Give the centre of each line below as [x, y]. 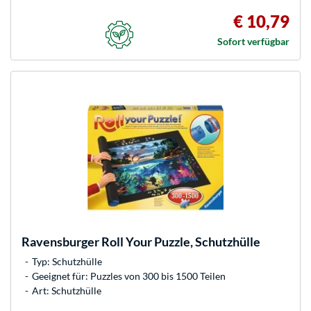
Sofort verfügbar [253, 41]
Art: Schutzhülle [67, 290]
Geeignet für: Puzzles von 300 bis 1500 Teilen [129, 276]
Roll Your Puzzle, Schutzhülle [180, 241]
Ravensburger [60, 241]
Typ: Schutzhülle [67, 261]
